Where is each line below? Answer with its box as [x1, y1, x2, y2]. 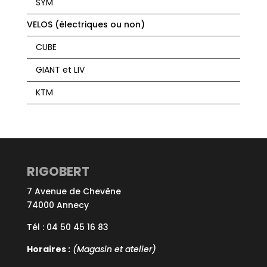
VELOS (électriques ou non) [26, 18, 145, 31]
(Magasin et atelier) [70, 243, 156, 256]
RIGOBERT [26, 163, 89, 181]
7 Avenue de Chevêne [26, 185, 121, 198]
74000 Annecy [26, 199, 89, 212]
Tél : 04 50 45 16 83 [26, 221, 108, 234]
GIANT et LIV [35, 64, 85, 76]
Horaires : [26, 243, 70, 256]
